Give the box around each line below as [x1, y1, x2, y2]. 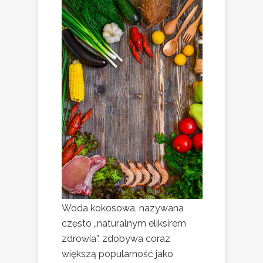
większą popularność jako [62, 248, 173, 259]
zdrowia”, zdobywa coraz [62, 232, 170, 244]
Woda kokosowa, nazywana [62, 202, 184, 214]
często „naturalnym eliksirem [62, 217, 186, 229]
